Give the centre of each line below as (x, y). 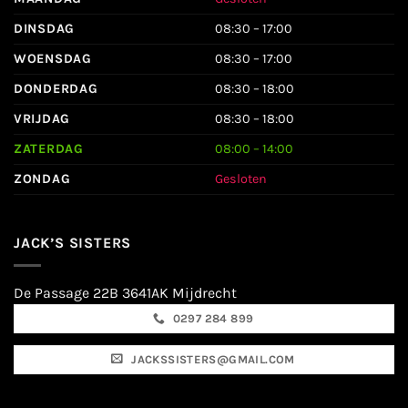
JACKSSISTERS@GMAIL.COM (213, 359)
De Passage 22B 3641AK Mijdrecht (125, 292)
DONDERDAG (56, 89)
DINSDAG (45, 29)
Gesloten (241, 179)
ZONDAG (42, 179)
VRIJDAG (42, 119)
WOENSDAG (53, 59)
